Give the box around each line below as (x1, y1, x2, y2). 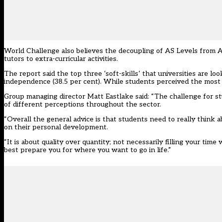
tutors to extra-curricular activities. (4, 55, 118, 63)
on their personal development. (4, 123, 108, 132)
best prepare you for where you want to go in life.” (4, 146, 171, 155)
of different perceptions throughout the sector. (4, 100, 161, 109)
